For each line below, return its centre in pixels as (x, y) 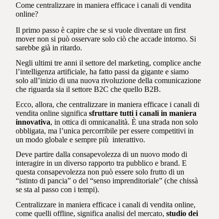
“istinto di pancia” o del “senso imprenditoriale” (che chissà (107, 181)
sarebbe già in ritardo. (50, 47)
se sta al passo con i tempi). (60, 190)
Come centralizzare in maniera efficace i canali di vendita (104, 5)
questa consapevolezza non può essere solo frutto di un (100, 172)
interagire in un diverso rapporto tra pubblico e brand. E (101, 163)
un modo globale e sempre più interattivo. (81, 139)
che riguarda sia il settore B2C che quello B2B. (89, 89)
